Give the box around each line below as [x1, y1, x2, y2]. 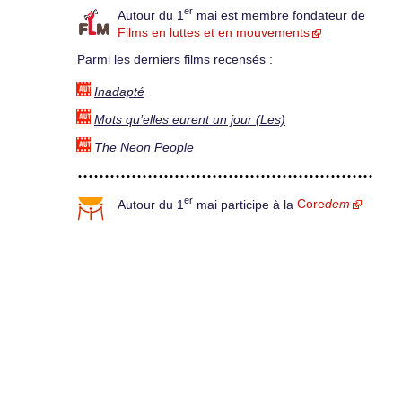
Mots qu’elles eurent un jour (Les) [94, 112, 285, 127]
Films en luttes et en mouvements [118, 26, 310, 40]
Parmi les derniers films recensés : [77, 53, 273, 67]
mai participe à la [193, 197, 297, 212]
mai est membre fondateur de [193, 8, 365, 22]
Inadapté [94, 84, 144, 99]
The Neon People [94, 140, 194, 154]
